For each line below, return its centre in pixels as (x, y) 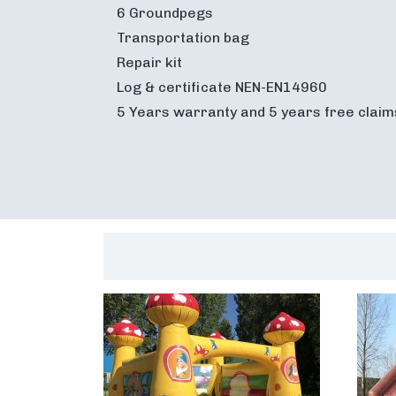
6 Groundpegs (165, 12)
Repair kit (149, 62)
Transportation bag (183, 37)
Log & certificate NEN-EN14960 (222, 87)
